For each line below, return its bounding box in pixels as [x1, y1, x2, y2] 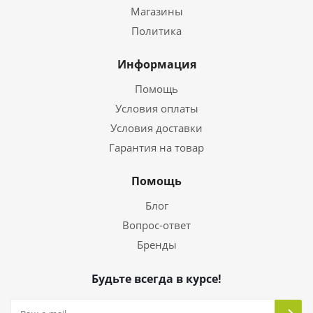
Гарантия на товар [109, 140, 204, 154]
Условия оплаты [115, 101, 198, 115]
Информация [117, 57, 196, 72]
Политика [131, 24, 182, 38]
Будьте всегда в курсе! [92, 271, 221, 286]
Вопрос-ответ [122, 218, 191, 232]
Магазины [130, 4, 183, 18]
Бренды [136, 238, 177, 252]
